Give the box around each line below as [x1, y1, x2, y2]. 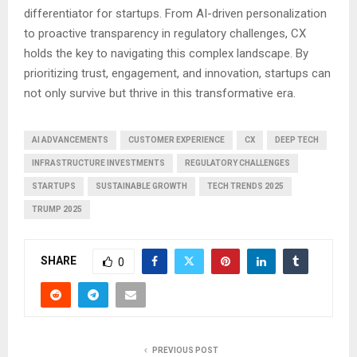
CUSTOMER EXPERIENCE [128, 135, 225, 145]
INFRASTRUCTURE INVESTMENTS [32, 159, 165, 168]
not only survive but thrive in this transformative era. [24, 86, 296, 101]
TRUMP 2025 [32, 205, 82, 214]
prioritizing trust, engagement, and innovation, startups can [24, 66, 331, 81]
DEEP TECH [275, 135, 319, 145]
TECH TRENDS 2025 [207, 182, 284, 191]
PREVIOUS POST [151, 346, 218, 355]
